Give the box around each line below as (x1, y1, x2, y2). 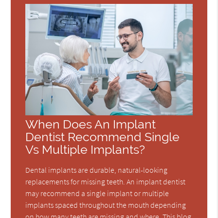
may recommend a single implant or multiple (25, 188, 169, 199)
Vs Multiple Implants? (25, 143, 145, 157)
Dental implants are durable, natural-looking (25, 165, 168, 175)
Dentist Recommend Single (25, 130, 180, 145)
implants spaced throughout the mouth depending (25, 200, 186, 210)
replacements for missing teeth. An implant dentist (25, 177, 186, 187)
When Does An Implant (25, 117, 156, 132)
